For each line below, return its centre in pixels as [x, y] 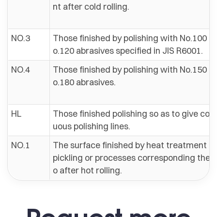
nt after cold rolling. [91, 7]
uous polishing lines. [92, 126]
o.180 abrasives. [84, 82]
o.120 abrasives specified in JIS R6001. [128, 51]
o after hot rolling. [87, 170]
